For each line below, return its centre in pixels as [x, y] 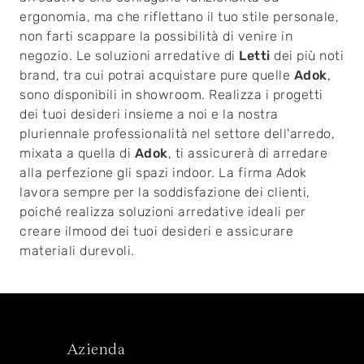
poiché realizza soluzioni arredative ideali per [163, 212]
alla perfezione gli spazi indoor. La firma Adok [163, 173]
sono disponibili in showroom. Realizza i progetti [171, 95]
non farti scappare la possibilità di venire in [156, 37]
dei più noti [307, 56]
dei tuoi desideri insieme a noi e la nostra [149, 115]
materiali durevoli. [77, 251]
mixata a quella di [77, 154]
